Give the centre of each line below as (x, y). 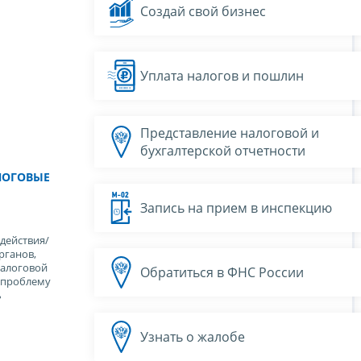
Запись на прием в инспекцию (236, 207)
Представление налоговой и (230, 133)
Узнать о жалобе (193, 336)
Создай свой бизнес (203, 11)
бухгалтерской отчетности (223, 150)
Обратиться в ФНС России (222, 272)
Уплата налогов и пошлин (222, 75)
